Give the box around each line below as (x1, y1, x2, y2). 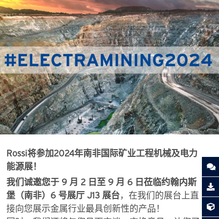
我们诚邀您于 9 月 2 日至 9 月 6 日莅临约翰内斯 (6, 177, 197, 187)
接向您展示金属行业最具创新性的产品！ (6, 204, 165, 213)
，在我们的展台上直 (119, 191, 199, 200)
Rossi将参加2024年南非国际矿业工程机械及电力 (6, 149, 197, 158)
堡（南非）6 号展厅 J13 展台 (6, 191, 120, 200)
